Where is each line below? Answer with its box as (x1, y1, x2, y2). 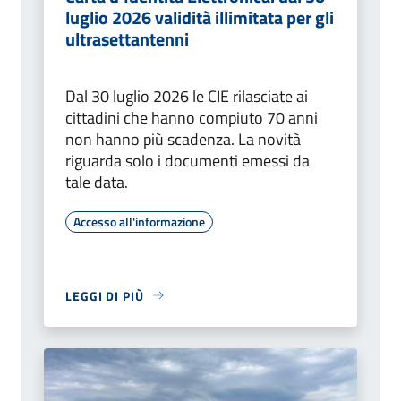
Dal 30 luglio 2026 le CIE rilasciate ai (65, 83, 308, 108)
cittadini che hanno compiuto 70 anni (65, 105, 318, 130)
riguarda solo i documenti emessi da (65, 148, 310, 173)
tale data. (65, 169, 128, 194)
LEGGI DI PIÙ (65, 286, 144, 305)
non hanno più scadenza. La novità (65, 126, 301, 151)
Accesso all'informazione (73, 211, 205, 231)
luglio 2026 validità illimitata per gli (65, 3, 334, 31)
